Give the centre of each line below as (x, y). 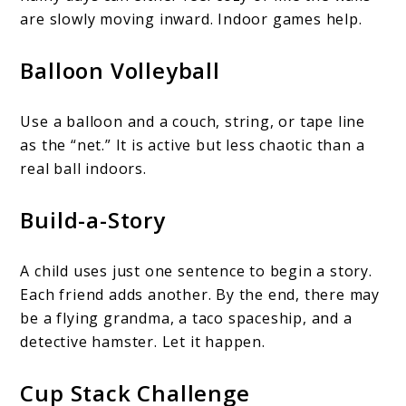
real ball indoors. (83, 169)
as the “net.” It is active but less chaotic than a (193, 145)
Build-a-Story (93, 220)
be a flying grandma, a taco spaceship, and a (186, 319)
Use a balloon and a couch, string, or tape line (193, 122)
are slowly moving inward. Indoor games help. (191, 19)
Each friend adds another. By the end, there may (200, 295)
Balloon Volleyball (120, 71)
